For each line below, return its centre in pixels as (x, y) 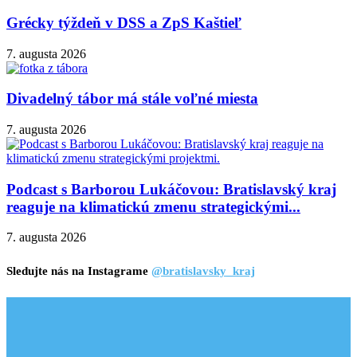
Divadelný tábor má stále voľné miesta (132, 99)
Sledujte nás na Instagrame (79, 271)
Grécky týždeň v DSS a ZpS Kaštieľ (124, 22)
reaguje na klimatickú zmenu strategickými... (153, 206)
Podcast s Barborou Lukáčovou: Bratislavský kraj (171, 189)
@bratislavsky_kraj (203, 271)
